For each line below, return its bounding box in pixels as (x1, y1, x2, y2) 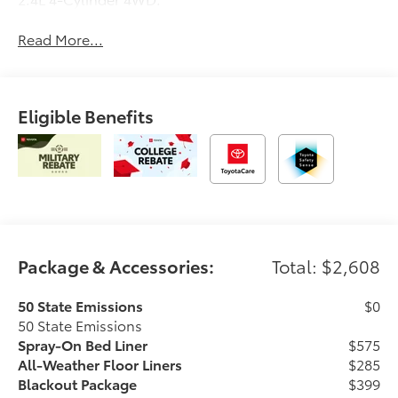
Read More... (18, 28, 104, 49)
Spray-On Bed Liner (18, 333, 148, 354)
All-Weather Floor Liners (18, 353, 183, 374)
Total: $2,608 (271, 252, 380, 278)
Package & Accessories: (18, 252, 215, 278)
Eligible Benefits (18, 102, 155, 128)
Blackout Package (18, 372, 138, 394)
